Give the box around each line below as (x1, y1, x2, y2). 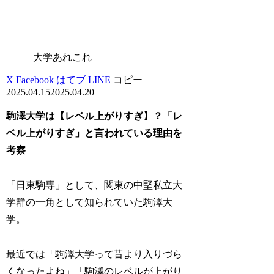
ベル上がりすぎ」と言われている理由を (6, 128, 183, 139)
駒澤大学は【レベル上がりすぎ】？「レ (6, 111, 183, 122)
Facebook (16, 75, 54, 86)
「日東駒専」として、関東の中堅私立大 (6, 180, 183, 191)
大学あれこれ (33, 52, 92, 63)
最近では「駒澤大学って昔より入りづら (6, 249, 183, 259)
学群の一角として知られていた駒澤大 (6, 197, 173, 208)
